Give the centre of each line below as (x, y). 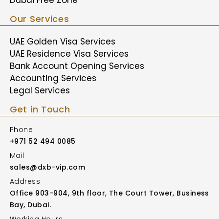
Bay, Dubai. (31, 205)
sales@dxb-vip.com (48, 167)
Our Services (40, 19)
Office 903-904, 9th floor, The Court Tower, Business (109, 193)
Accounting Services (53, 78)
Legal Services (40, 90)
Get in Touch (40, 109)
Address (25, 181)
